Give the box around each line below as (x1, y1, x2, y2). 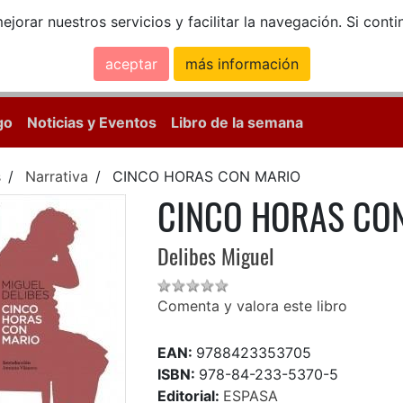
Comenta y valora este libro (157, 297, 348, 316)
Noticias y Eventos (27, 113, 157, 132)
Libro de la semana (171, 113, 303, 132)
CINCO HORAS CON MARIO (112, 167, 300, 186)
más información (184, 55, 299, 73)
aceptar (104, 55, 157, 73)
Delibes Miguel (157, 239, 275, 273)
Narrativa (25, 167, 88, 186)
